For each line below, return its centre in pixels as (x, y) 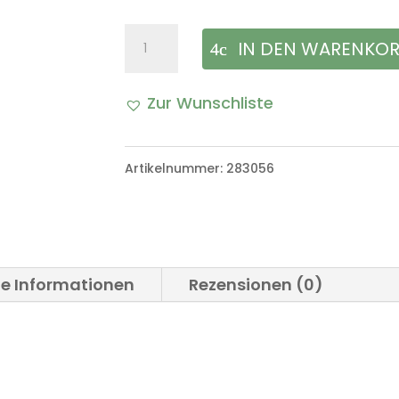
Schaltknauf (172, 40)
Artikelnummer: (176, 169)
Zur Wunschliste (211, 103)
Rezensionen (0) (256, 284)
